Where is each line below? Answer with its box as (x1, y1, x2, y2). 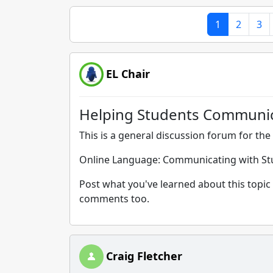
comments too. (79, 192, 149, 205)
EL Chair (106, 66, 150, 81)
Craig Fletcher (106, 249, 182, 263)
